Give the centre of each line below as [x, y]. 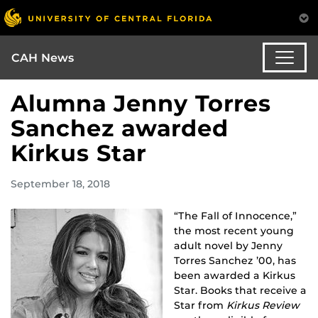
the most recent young [234, 231]
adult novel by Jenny [228, 246]
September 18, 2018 [60, 184]
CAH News [43, 57]
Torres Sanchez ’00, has [235, 261]
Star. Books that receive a [240, 291]
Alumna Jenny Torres [141, 104]
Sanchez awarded [120, 128]
